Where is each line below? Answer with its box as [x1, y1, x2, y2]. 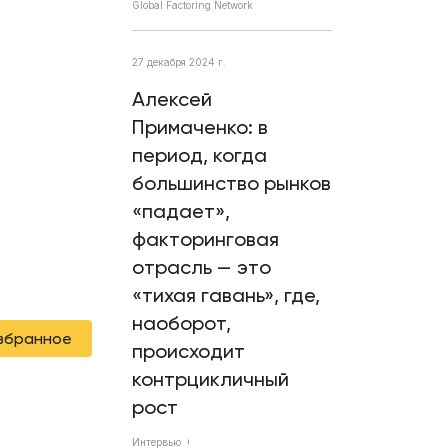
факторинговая [132, 227, 279, 251]
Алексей [132, 87, 212, 111]
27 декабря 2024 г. [132, 56, 226, 68]
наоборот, [132, 311, 231, 335]
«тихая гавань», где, [132, 283, 320, 307]
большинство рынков [132, 171, 331, 195]
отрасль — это [132, 255, 271, 279]
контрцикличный [132, 367, 289, 391]
